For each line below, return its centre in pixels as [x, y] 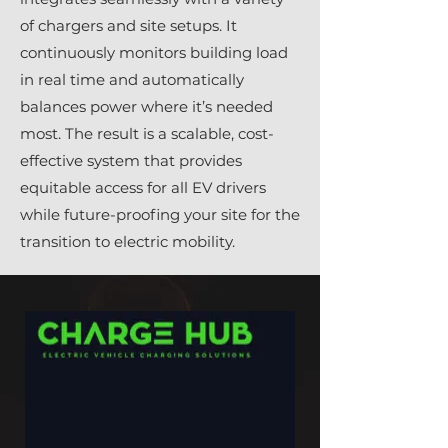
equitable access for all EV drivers [143, 187]
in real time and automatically [132, 79]
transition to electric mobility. [127, 241]
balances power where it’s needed [146, 106]
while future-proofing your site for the [160, 214]
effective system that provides [131, 160]
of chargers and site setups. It [128, 25]
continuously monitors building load [154, 52]
